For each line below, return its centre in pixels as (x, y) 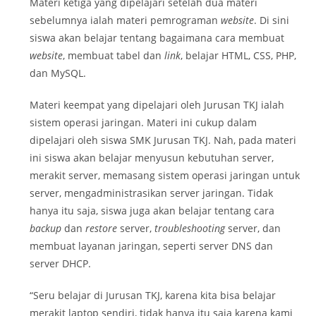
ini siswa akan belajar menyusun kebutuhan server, (152, 157)
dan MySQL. (58, 73)
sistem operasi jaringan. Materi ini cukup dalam (144, 122)
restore (102, 228)
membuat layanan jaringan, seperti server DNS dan (152, 245)
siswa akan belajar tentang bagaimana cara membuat (157, 37)
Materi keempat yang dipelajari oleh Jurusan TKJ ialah (157, 104)
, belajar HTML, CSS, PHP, (239, 55)
